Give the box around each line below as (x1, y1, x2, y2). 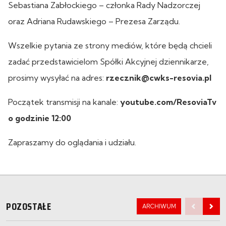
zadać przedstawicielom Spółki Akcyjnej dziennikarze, (8, 56, 209, 67)
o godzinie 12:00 (8, 112, 71, 123)
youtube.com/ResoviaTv (120, 96, 216, 107)
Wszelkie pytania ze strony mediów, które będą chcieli (8, 40, 212, 50)
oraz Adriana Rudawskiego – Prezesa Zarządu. (8, 16, 180, 26)
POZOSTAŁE (6, 198, 51, 215)
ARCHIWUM (142, 202, 176, 210)
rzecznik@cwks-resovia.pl (106, 72, 211, 83)
